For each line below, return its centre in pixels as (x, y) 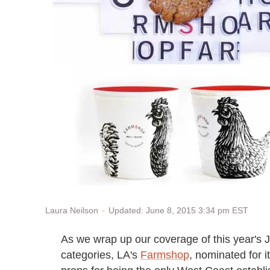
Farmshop (165, 255)
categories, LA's (101, 255)
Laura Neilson (72, 211)
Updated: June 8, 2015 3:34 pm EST (178, 210)
